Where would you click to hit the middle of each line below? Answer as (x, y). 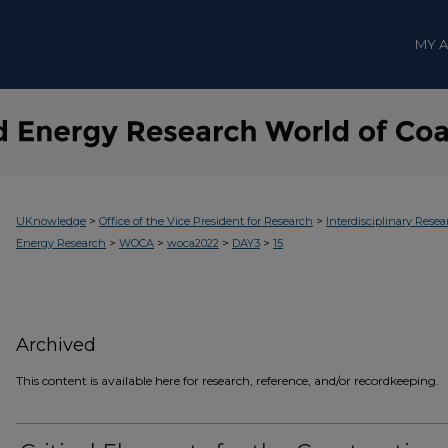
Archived (56, 345)
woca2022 (193, 243)
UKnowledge (51, 221)
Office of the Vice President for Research (206, 221)
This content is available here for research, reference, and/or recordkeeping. (227, 380)
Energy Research (61, 243)
